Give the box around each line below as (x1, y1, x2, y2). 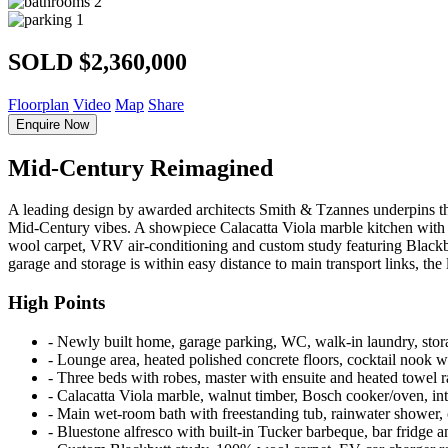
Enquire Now (16, 116, 89, 132)
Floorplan (8, 95, 69, 113)
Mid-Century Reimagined (8, 154, 273, 181)
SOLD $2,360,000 (8, 48, 187, 75)
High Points (8, 292, 105, 314)
